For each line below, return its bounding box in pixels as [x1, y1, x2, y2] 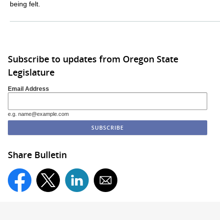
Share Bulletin [8, 149, 67, 161]
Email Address [8, 85, 49, 92]
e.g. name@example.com [8, 111, 69, 117]
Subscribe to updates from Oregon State [8, 53, 178, 65]
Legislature [8, 66, 55, 78]
